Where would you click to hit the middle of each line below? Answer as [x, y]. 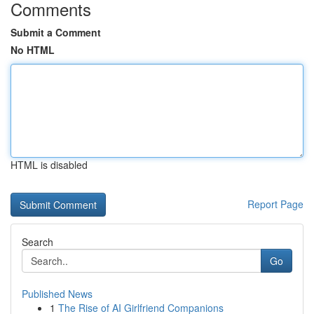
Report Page [275, 204]
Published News [57, 294]
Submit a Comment [56, 32]
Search [37, 242]
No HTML [33, 50]
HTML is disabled [49, 165]
